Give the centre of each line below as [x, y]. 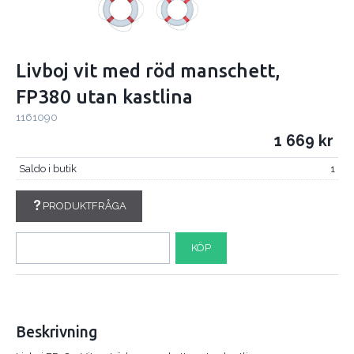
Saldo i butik [47, 168]
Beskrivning [57, 331]
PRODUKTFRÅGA [84, 205]
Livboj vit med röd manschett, [148, 71]
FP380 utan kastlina [104, 97]
